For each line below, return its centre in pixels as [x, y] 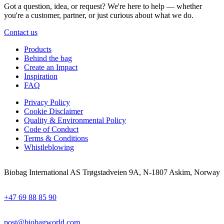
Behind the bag [48, 58]
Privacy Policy [47, 102]
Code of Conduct [51, 129]
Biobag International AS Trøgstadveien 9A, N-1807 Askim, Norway [112, 172]
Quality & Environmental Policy [75, 120]
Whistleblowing [49, 147]
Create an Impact [51, 67]
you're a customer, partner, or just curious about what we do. [99, 15]
